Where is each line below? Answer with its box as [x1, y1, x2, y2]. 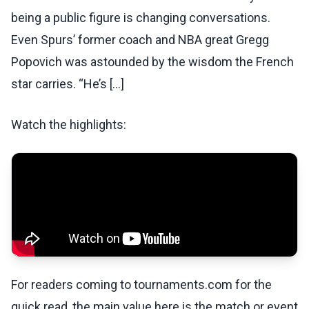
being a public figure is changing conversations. [11, 10, 270, 26]
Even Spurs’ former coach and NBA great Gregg [11, 32, 269, 48]
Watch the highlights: [11, 117, 126, 132]
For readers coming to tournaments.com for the [11, 277, 272, 292]
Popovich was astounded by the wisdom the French [11, 54, 294, 70]
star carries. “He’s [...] [11, 77, 124, 92]
